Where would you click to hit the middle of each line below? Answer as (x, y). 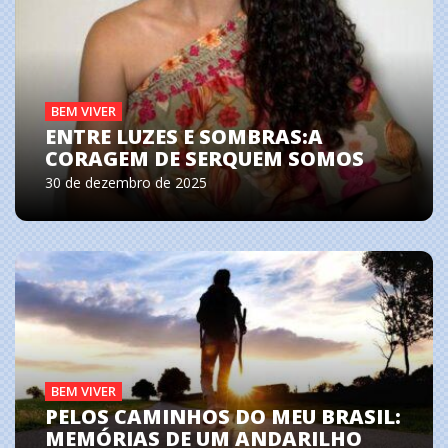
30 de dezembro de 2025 (126, 183)
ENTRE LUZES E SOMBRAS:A (184, 137)
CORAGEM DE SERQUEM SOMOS (204, 159)
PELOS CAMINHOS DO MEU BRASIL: (223, 416)
